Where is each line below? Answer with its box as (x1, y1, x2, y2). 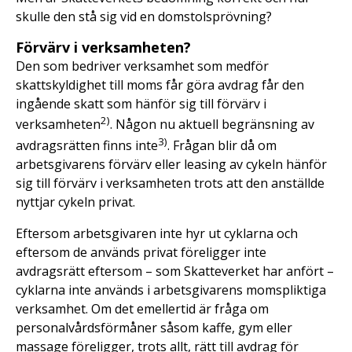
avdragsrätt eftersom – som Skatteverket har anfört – (16, 262, 334, 280)
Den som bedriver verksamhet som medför (16, 57, 269, 75)
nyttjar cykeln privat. (16, 192, 135, 211)
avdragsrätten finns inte (16, 136, 158, 154)
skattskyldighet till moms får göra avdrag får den (16, 76, 304, 94)
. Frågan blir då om (167, 136, 277, 154)
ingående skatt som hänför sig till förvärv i (16, 95, 266, 113)
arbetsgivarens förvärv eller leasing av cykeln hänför (16, 155, 327, 173)
